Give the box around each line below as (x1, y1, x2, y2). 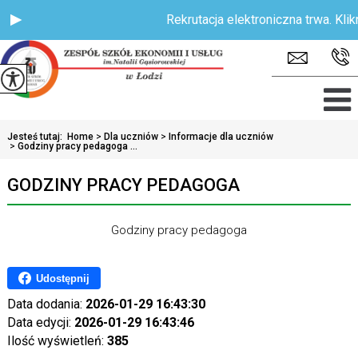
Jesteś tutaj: (6, 131, 67, 142)
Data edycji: (6, 315, 74, 330)
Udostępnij (35, 272, 89, 284)
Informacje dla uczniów (168, 131, 273, 142)
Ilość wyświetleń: (6, 333, 107, 348)
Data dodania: (6, 296, 86, 312)
